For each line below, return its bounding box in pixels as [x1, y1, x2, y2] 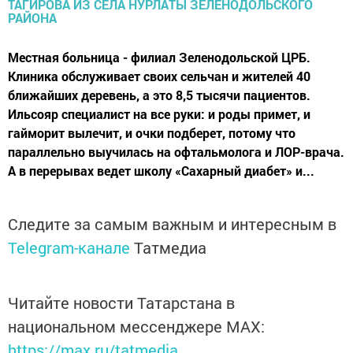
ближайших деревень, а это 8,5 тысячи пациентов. [8, 87, 310, 104]
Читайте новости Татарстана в [8, 292, 235, 314]
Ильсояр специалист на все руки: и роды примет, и [8, 106, 310, 123]
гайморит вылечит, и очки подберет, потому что [8, 124, 295, 142]
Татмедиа [134, 237, 206, 258]
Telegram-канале [8, 237, 130, 258]
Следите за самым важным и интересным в [8, 214, 336, 235]
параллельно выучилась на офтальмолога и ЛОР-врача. [8, 143, 344, 161]
